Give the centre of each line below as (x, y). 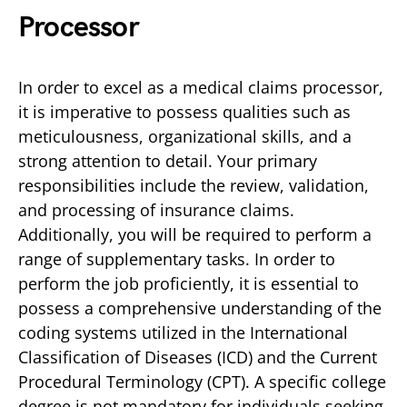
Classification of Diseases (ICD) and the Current (198, 357)
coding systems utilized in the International (183, 332)
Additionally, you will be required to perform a (195, 234)
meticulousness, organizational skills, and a (185, 136)
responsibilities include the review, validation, (194, 185)
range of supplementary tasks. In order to (177, 258)
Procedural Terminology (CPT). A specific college (202, 381)
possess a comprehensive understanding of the (200, 308)
